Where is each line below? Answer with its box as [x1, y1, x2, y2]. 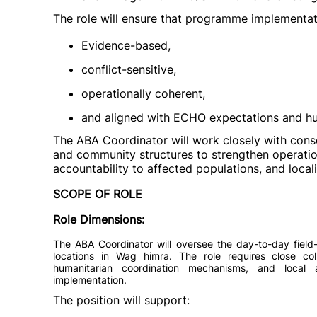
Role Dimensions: [53, 212, 144, 226]
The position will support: [53, 293, 190, 307]
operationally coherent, [81, 86, 205, 100]
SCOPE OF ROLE [53, 187, 142, 201]
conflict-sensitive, [81, 62, 176, 76]
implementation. [53, 274, 127, 286]
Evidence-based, [81, 38, 171, 52]
